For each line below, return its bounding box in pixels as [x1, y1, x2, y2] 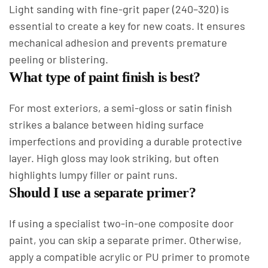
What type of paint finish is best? [9, 69, 200, 85]
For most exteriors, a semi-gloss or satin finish [9, 101, 232, 114]
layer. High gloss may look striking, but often [9, 151, 219, 165]
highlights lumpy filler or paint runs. [9, 168, 178, 181]
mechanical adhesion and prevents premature [9, 36, 227, 49]
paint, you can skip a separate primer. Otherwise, [9, 233, 242, 246]
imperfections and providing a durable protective [9, 135, 242, 148]
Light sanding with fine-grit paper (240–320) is [9, 2, 229, 16]
